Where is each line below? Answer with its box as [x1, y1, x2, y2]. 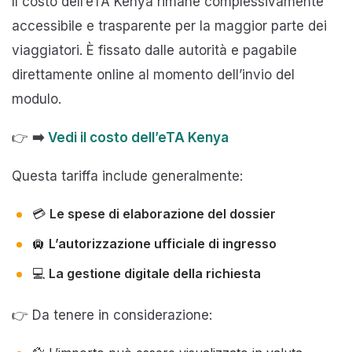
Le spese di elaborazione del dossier [49, 205, 276, 222]
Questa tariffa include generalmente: [12, 167, 243, 184]
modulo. [12, 90, 61, 107]
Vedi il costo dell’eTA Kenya [48, 129, 229, 145]
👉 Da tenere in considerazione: [12, 306, 212, 323]
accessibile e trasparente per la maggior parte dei [12, 17, 327, 34]
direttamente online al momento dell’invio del [12, 66, 295, 82]
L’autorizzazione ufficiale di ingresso [49, 235, 277, 251]
